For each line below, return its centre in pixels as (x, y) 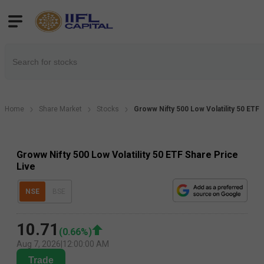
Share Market (60, 109)
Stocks (108, 109)
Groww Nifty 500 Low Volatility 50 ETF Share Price (127, 154)
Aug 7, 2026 (39, 244)
